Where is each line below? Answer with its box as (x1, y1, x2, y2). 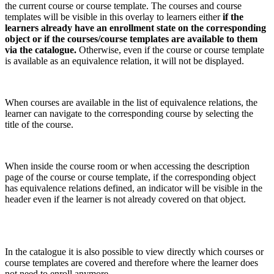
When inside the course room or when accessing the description (5, 160, 250, 171)
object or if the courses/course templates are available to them (5, 33, 257, 44)
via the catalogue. (5, 44, 79, 55)
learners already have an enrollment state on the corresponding (5, 22, 266, 33)
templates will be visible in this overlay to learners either (5, 11, 223, 22)
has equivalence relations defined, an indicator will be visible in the (5, 182, 262, 193)
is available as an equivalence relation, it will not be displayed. (5, 55, 249, 66)
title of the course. (5, 119, 78, 130)
